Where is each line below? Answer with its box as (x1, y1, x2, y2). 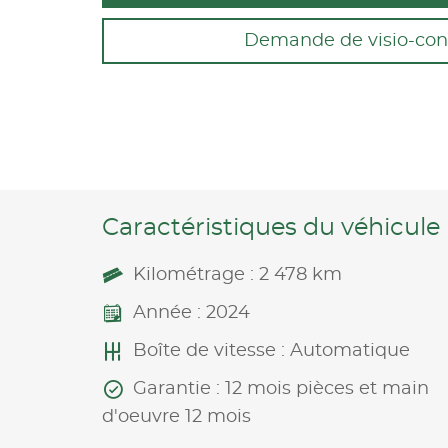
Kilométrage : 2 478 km (133, 265, 342, 284)
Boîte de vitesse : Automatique (133, 341, 410, 360)
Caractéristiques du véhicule (102, 215, 440, 240)
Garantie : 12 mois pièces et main (133, 379, 429, 398)
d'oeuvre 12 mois (102, 407, 251, 426)
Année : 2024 (133, 303, 250, 322)
